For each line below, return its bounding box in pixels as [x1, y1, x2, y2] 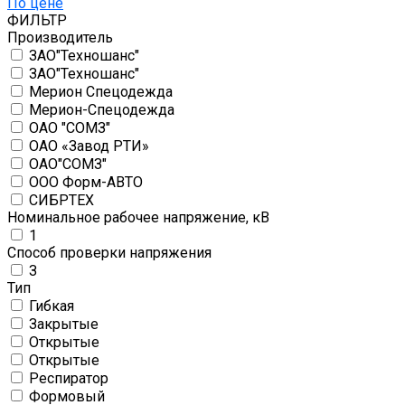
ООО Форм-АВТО [29, 174, 143, 192]
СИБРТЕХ [29, 192, 94, 210]
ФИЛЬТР [7, 12, 67, 30]
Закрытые [29, 316, 99, 334]
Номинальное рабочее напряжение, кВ [7, 209, 269, 227]
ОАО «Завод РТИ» [29, 137, 149, 155]
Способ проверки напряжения [7, 244, 212, 262]
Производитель [7, 29, 113, 47]
